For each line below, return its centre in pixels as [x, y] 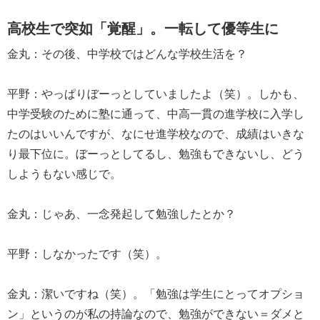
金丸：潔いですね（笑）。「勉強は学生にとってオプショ [156, 293]
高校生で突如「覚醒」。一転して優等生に [143, 27]
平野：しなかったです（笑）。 [87, 253]
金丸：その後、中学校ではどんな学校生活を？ [127, 53]
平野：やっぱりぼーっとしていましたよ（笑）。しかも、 [156, 93]
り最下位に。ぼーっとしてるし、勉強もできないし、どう [156, 153]
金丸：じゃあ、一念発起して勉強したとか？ [121, 213]
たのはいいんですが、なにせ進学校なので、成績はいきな [156, 133]
